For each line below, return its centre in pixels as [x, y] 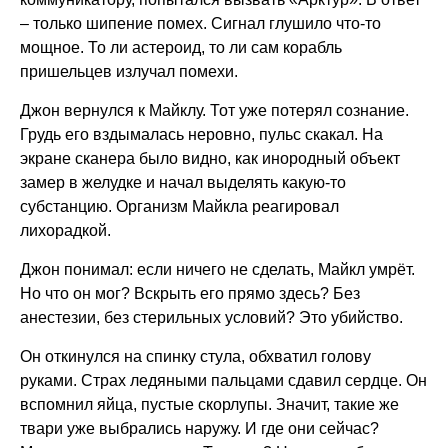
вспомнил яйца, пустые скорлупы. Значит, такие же [209, 404]
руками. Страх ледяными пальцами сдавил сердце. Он [223, 380]
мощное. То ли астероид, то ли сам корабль [181, 47]
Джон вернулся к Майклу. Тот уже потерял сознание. [214, 110]
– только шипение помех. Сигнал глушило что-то [200, 23]
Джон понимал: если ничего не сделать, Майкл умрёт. [217, 269]
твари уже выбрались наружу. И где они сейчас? [199, 428]
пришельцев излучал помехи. [129, 71]
